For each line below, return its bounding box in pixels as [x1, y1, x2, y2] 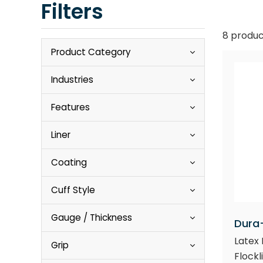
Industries [51, 73, 93, 86]
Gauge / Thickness [51, 211, 132, 224]
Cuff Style [51, 184, 95, 196]
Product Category [51, 46, 131, 58]
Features [51, 101, 90, 113]
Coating [51, 156, 87, 168]
